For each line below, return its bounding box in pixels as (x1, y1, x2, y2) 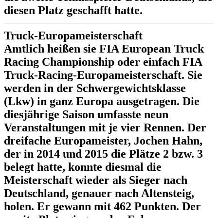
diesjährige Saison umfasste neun (4, 108, 168, 121)
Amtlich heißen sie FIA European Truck (4, 42, 204, 55)
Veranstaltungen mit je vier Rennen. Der (4, 121, 206, 134)
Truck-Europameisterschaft (4, 29, 143, 42)
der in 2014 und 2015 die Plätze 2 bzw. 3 (4, 147, 203, 160)
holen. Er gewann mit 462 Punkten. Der (4, 200, 201, 213)
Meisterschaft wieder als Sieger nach (4, 173, 187, 186)
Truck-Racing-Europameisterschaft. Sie (4, 68, 202, 81)
